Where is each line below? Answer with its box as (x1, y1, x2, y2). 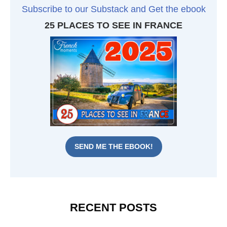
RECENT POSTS (70, 201, 157, 214)
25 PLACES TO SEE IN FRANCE (45, 20, 182, 30)
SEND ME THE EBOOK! (74, 142, 153, 150)
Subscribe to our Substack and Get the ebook (21, 4, 206, 14)
